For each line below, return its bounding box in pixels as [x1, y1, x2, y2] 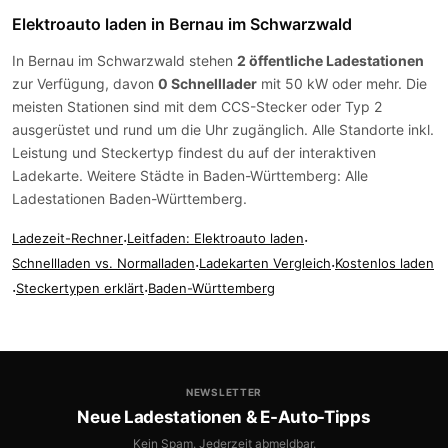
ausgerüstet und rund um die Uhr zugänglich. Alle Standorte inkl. [12, 121, 434, 138]
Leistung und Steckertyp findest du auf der [12, 144, 299, 161]
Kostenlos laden [335, 255, 434, 271]
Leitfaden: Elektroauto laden [127, 230, 304, 246]
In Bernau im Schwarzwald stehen [12, 52, 237, 69]
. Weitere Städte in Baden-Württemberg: [79, 167, 345, 184]
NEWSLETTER [186, 386, 262, 398]
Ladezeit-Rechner [12, 230, 123, 246]
